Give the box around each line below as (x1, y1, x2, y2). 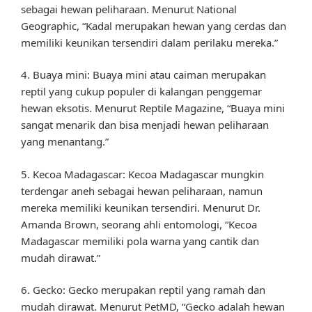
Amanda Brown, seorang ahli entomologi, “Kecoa (21, 217, 257, 231)
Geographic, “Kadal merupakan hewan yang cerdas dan (21, 18, 286, 33)
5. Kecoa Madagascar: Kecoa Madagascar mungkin (21, 166, 264, 181)
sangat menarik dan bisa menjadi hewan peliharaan (21, 118, 269, 132)
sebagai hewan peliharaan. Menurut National (21, 1, 237, 16)
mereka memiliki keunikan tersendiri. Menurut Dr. (21, 200, 260, 214)
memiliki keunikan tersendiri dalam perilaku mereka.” (21, 35, 278, 49)
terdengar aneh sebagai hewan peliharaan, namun (21, 183, 263, 198)
